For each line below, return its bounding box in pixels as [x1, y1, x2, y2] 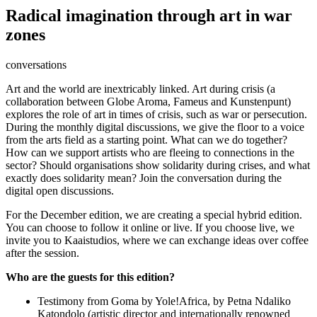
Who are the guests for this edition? [6, 270, 175, 283]
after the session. [6, 246, 79, 259]
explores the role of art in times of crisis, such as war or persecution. [6, 108, 307, 120]
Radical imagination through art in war [6, 6, 292, 25]
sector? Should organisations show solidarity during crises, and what [6, 158, 310, 171]
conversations [6, 58, 67, 71]
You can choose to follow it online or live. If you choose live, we [6, 221, 294, 234]
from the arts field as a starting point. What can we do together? [6, 133, 287, 146]
